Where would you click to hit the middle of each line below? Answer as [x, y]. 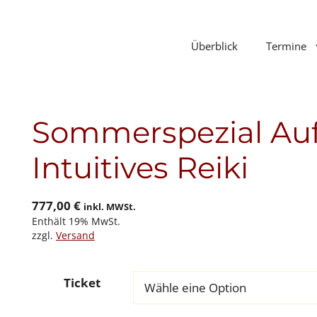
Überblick [214, 46]
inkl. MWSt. [109, 206]
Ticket [82, 282]
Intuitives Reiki [140, 167]
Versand [75, 235]
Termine [286, 46]
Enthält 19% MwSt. [76, 221]
